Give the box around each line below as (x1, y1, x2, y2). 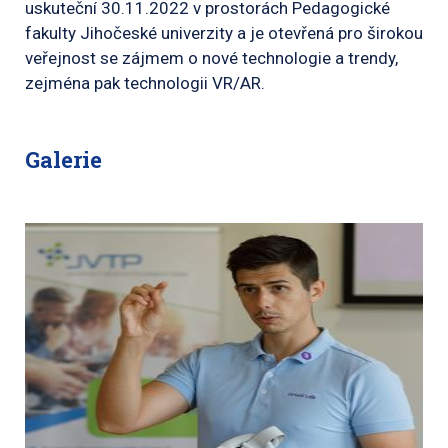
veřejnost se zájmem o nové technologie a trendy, (25, 47, 398, 68)
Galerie (25, 144, 102, 174)
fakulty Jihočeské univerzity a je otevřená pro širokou (25, 22, 423, 43)
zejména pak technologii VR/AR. (25, 72, 265, 93)
